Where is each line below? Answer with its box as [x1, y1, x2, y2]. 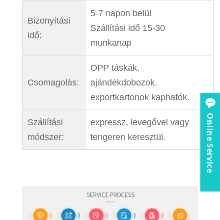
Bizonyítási [27, 15, 70, 26]
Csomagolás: [27, 77, 79, 87]
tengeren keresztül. [90, 132, 165, 142]
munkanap [90, 37, 132, 48]
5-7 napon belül [90, 8, 151, 18]
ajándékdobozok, [90, 77, 157, 87]
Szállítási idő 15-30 [90, 23, 165, 33]
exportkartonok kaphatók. [90, 92, 190, 102]
